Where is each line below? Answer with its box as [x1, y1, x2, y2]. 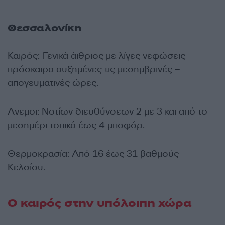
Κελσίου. [8, 161, 45, 173]
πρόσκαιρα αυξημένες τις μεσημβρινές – [8, 63, 180, 75]
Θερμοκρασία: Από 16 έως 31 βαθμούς [8, 148, 179, 160]
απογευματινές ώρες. [8, 77, 98, 89]
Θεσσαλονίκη [8, 21, 81, 35]
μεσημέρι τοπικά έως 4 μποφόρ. [8, 119, 145, 131]
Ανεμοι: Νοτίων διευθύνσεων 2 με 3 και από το [8, 105, 207, 118]
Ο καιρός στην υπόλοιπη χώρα [8, 196, 192, 211]
